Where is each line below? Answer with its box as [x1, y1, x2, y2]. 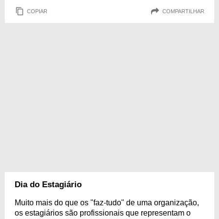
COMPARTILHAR [162, 8, 204, 14]
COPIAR [27, 8, 47, 14]
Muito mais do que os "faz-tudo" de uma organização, [15, 198, 199, 207]
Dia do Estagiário [15, 180, 82, 189]
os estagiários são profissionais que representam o [15, 209, 191, 217]
